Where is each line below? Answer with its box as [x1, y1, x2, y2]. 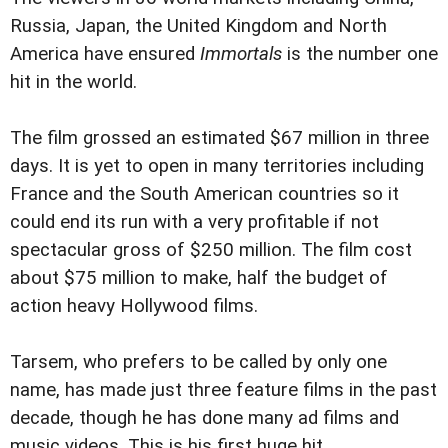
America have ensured [10, 43, 200, 65]
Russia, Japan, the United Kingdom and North [10, 15, 387, 37]
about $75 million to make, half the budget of [10, 267, 388, 289]
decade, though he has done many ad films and [10, 407, 399, 429]
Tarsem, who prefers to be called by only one [10, 351, 387, 373]
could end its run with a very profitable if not [10, 211, 379, 233]
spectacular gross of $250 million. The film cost [10, 239, 412, 261]
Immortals [200, 43, 287, 65]
